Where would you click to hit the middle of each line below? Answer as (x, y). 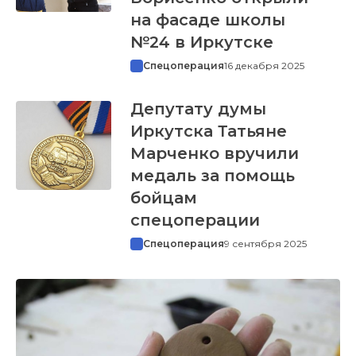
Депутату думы (198, 108)
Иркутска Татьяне (208, 131)
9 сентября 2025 (265, 243)
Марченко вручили (214, 153)
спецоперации (195, 220)
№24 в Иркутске (201, 42)
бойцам (163, 197)
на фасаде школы (207, 19)
